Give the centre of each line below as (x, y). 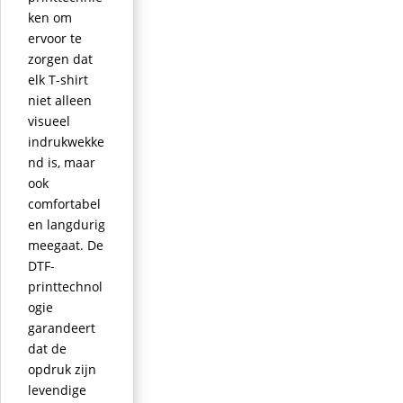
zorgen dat (60, 58)
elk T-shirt (58, 79)
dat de (47, 348)
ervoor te (55, 38)
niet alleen (60, 100)
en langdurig (67, 224)
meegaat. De (66, 245)
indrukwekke (66, 141)
